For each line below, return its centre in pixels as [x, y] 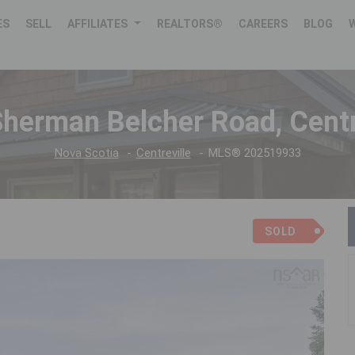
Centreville [163, 153]
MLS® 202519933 [254, 153]
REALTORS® [190, 24]
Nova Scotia [86, 153]
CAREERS [263, 24]
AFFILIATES [98, 24]
